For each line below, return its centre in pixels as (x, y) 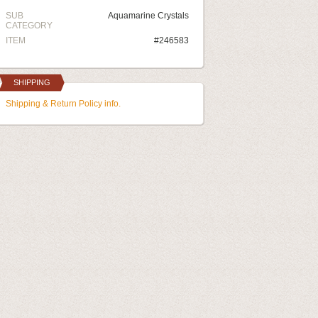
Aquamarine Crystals (148, 16)
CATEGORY (29, 26)
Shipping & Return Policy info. (63, 104)
